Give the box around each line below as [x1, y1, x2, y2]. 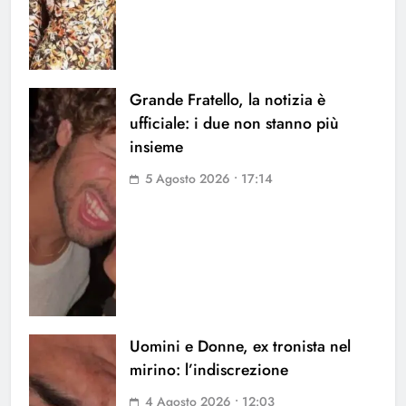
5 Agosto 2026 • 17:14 [145, 169, 273, 188]
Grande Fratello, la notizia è [130, 88, 325, 112]
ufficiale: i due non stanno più [130, 111, 339, 136]
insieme [130, 135, 183, 159]
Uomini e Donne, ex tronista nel [130, 334, 351, 359]
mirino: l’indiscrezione [130, 358, 288, 382]
